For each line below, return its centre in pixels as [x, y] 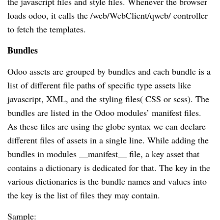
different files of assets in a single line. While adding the [108, 140]
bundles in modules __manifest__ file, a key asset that [103, 154]
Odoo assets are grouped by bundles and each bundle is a [109, 71]
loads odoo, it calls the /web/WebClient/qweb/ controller [108, 15]
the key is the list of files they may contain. [84, 195]
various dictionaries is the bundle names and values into [107, 181]
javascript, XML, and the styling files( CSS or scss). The [108, 99]
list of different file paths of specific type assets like [99, 85]
